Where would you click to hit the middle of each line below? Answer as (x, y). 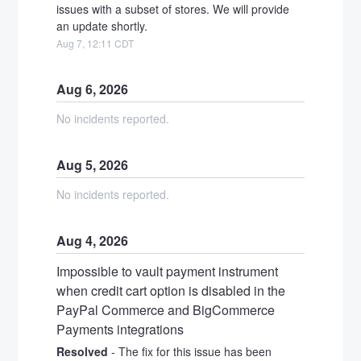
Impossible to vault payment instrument (168, 271)
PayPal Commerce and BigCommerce (166, 309)
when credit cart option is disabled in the (171, 290)
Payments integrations (120, 329)
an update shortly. (102, 25)
